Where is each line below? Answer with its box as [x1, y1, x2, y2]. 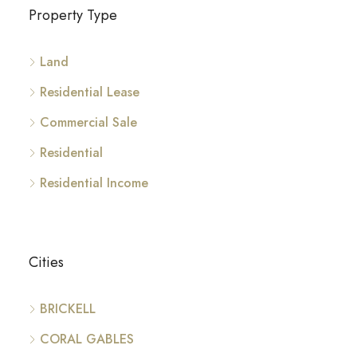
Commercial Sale [40, 113, 137, 131]
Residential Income [40, 174, 148, 192]
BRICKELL [40, 300, 96, 318]
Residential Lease [40, 83, 139, 101]
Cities [29, 252, 64, 273]
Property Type [29, 5, 117, 25]
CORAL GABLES [40, 330, 134, 348]
